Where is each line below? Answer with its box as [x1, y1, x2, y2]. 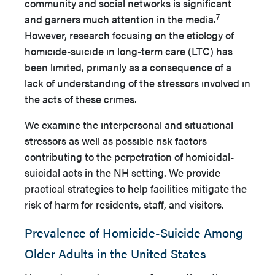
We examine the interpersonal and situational [25, 117, 233, 132]
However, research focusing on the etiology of [25, 28, 234, 42]
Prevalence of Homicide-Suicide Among [25, 223, 242, 241]
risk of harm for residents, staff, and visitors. [25, 197, 224, 212]
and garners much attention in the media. [25, 12, 216, 26]
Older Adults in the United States [25, 244, 206, 262]
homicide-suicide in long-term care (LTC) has [25, 44, 233, 58]
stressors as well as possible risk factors [25, 133, 207, 148]
